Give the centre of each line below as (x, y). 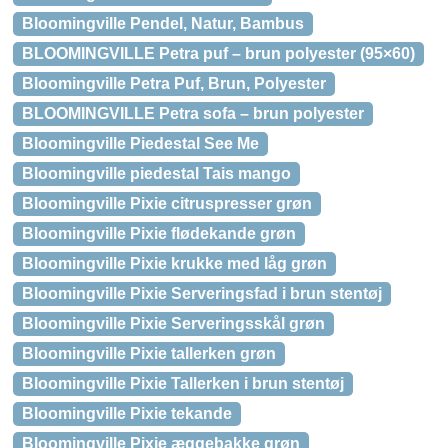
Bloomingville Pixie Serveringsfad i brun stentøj (202, 293)
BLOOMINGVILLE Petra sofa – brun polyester (193, 113)
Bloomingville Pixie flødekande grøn (159, 233)
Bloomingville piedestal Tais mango (156, 173)
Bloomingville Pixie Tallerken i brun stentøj (183, 383)
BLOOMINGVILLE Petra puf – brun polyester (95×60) (218, 53)
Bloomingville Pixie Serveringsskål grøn (173, 323)
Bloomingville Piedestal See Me (140, 143)
